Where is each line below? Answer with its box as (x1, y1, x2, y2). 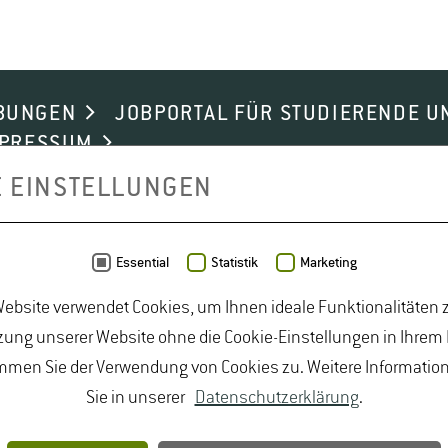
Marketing (299, 254, 357, 271)
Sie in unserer (85, 387, 195, 408)
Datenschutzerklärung (194, 387, 359, 408)
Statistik (210, 254, 258, 271)
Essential (115, 254, 169, 271)
